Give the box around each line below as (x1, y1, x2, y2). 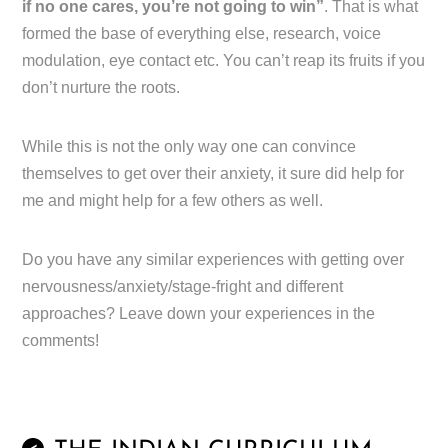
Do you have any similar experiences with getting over (22, 251, 405, 269)
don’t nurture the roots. (22, 79, 181, 97)
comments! (22, 332, 100, 350)
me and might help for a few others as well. (22, 192, 324, 210)
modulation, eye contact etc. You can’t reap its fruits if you (22, 52, 426, 70)
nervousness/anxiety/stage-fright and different (22, 278, 344, 296)
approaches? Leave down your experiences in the (22, 305, 376, 323)
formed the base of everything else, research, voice (22, 25, 382, 43)
